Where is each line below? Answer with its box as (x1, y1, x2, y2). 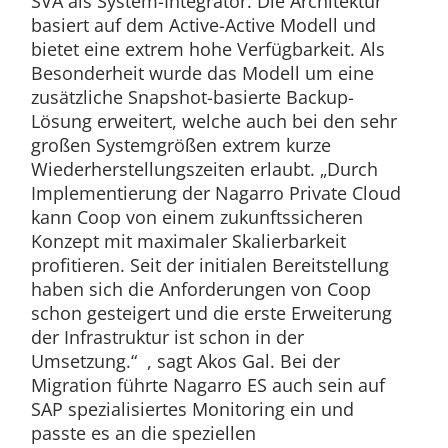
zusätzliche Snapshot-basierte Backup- (30, 85, 354, 110)
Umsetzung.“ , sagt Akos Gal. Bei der (30, 349, 340, 374)
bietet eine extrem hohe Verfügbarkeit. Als (30, 37, 385, 62)
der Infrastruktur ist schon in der (30, 325, 304, 350)
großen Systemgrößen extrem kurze (30, 133, 331, 158)
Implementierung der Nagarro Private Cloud (30, 181, 401, 206)
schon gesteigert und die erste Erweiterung (30, 301, 392, 326)
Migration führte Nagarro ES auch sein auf (30, 373, 385, 398)
